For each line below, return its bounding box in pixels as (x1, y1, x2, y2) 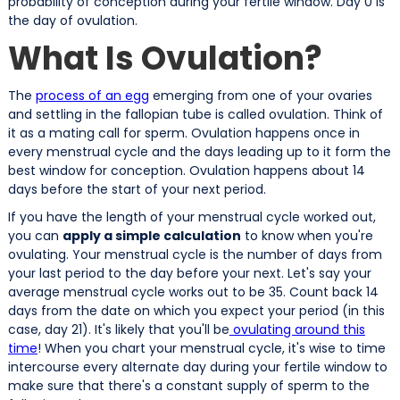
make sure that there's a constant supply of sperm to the (7, 376, 370, 395)
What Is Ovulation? (7, 35, 322, 81)
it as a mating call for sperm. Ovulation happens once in (7, 123, 360, 142)
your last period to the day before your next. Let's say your (7, 263, 371, 282)
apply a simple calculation (62, 226, 241, 245)
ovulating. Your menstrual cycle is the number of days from (7, 245, 382, 263)
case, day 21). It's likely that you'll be (7, 320, 229, 338)
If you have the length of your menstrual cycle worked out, (7, 207, 376, 226)
